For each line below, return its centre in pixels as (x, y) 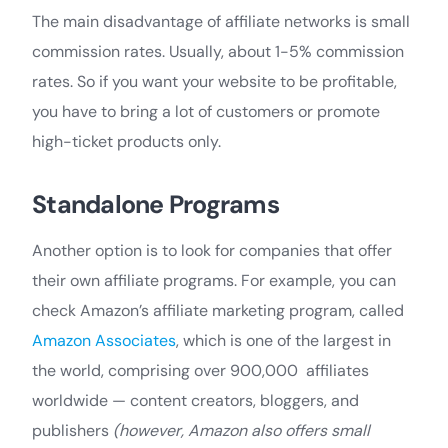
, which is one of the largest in (283, 340)
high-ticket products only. (126, 141)
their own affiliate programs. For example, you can (214, 280)
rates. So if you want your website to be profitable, (214, 81)
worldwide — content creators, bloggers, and (195, 400)
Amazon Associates (104, 340)
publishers (72, 430)
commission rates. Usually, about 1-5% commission (218, 51)
